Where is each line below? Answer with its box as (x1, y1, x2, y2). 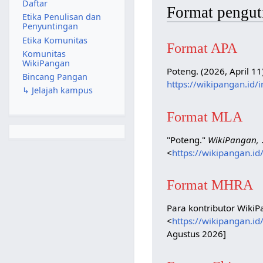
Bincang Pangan (22, 71, 87, 83)
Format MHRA (167, 177, 254, 193)
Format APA (167, 40, 238, 56)
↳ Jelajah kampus (22, 85, 93, 96)
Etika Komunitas (22, 34, 87, 46)
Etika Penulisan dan (22, 11, 101, 23)
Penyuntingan (22, 21, 78, 32)
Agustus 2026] (167, 228, 227, 240)
